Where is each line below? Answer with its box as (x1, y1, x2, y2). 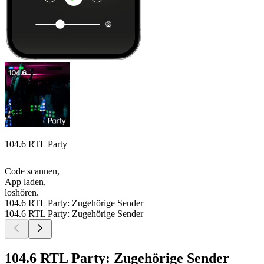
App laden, (5, 177, 46, 187)
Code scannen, (5, 166, 60, 177)
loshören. (5, 187, 39, 198)
